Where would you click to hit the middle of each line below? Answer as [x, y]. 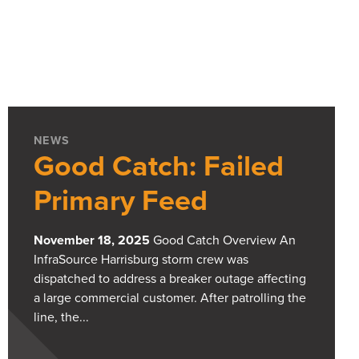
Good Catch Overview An [223, 241]
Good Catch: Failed [159, 167]
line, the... [61, 318]
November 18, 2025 [92, 241]
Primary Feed [121, 201]
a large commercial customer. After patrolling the [170, 298]
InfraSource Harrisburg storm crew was [141, 260]
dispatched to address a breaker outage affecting [170, 279]
